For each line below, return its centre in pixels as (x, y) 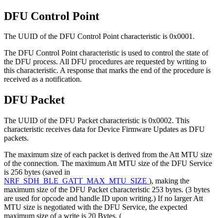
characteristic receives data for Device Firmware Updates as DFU (104, 129)
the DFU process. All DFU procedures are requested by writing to (105, 62)
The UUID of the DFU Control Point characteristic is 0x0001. (99, 36)
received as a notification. (43, 79)
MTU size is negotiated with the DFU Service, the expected (96, 207)
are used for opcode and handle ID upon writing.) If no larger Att (103, 199)
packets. (16, 138)
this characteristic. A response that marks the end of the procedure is (107, 71)
